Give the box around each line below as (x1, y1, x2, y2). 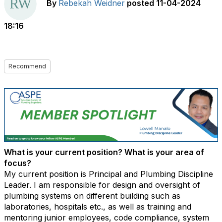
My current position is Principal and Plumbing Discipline (4, 169, 213, 179)
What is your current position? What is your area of (4, 147, 204, 157)
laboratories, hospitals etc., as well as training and (4, 202, 191, 212)
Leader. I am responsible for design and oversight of (4, 180, 200, 190)
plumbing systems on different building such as (4, 191, 180, 201)
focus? (4, 158, 35, 168)
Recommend (8, 62, 46, 70)
